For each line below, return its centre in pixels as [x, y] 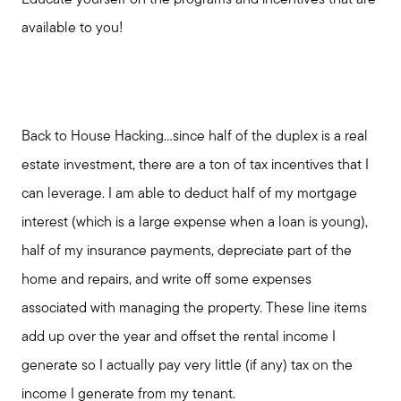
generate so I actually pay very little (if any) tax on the [187, 367]
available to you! [73, 29]
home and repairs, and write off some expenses [166, 281]
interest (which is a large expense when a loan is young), [195, 223]
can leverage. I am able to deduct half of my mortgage [189, 195]
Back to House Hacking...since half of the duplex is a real [195, 137]
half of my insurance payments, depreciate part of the [187, 252]
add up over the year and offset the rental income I [179, 338]
